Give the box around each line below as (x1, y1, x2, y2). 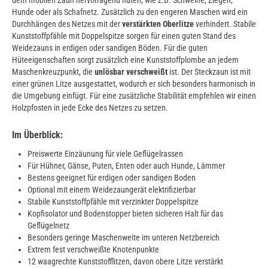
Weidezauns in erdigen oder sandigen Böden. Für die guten (12, 42, 208, 53)
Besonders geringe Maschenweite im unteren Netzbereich (27, 233, 220, 243)
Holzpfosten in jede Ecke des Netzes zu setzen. (12, 102, 168, 112)
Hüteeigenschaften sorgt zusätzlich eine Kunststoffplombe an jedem (12, 54, 239, 65)
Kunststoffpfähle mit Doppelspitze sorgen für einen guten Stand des (12, 31, 236, 41)
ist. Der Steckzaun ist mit (167, 66, 251, 77)
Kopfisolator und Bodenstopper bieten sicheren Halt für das (27, 209, 223, 219)
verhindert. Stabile (194, 19, 256, 29)
